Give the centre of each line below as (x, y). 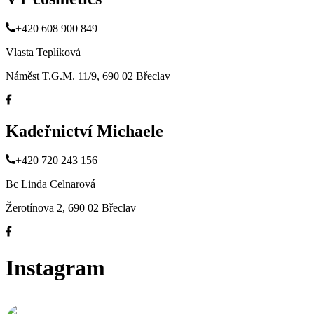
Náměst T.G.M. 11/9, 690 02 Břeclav (88, 76)
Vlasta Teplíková (43, 52)
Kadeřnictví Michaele (84, 131)
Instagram (55, 267)
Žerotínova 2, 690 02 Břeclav (71, 208)
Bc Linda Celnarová (50, 184)
